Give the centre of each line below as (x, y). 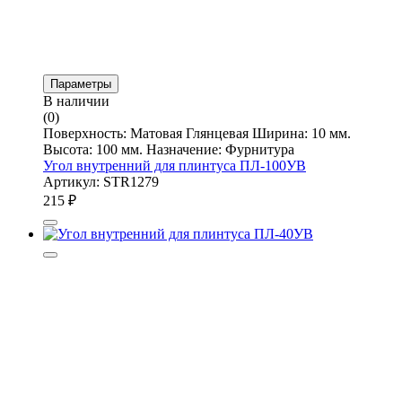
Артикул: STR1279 (101, 181)
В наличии (76, 100)
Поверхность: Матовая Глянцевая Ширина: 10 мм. (197, 133)
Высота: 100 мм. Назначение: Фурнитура (169, 149)
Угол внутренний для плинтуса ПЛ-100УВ (175, 165)
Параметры (81, 83)
